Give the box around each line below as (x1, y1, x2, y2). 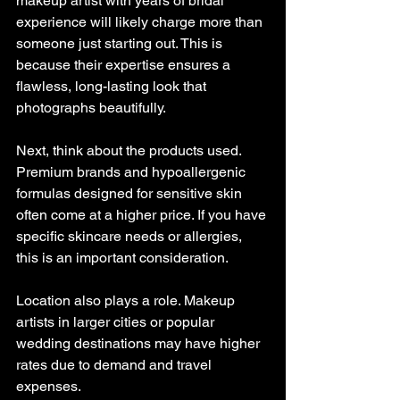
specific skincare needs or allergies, (16, 228, 246, 245)
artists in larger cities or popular (16, 313, 218, 330)
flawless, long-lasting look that (16, 78, 210, 95)
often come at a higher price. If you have (16, 206, 270, 223)
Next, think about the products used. (16, 142, 245, 159)
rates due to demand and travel (16, 356, 215, 373)
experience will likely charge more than (16, 13, 266, 30)
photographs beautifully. (16, 99, 166, 116)
